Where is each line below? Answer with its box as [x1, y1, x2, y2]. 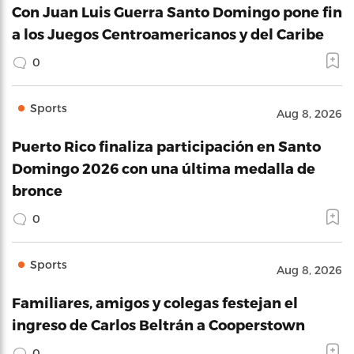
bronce [12, 182, 62, 198]
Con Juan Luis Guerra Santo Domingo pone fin [12, 3, 342, 20]
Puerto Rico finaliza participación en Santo [12, 137, 321, 154]
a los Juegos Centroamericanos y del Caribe [12, 25, 324, 42]
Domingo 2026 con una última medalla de [12, 160, 315, 176]
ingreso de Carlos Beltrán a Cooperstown [12, 316, 305, 333]
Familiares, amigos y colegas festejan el [12, 294, 298, 311]
